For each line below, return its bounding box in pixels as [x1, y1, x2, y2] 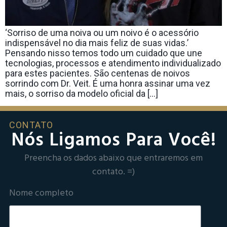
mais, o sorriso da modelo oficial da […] [5, 88, 158, 99]
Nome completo [9, 185, 73, 201]
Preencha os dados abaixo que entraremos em [24, 151, 203, 166]
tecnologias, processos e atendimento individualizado [5, 58, 221, 68]
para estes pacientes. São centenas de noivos [5, 68, 190, 79]
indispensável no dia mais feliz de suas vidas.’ [5, 37, 188, 48]
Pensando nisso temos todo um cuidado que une [5, 48, 202, 58]
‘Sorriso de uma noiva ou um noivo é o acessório [5, 27, 199, 38]
